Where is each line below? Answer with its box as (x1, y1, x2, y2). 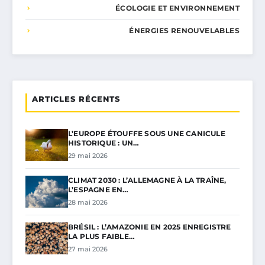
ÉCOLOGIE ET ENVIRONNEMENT (115, 4, 240, 13)
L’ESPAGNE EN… (68, 185, 129, 195)
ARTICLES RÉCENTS (32, 94, 120, 104)
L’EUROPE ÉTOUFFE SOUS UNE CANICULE (68, 129, 225, 138)
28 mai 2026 (68, 198, 108, 207)
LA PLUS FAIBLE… (68, 232, 135, 241)
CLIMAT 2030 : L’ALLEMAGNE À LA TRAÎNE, (68, 176, 227, 185)
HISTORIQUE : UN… (68, 138, 140, 148)
